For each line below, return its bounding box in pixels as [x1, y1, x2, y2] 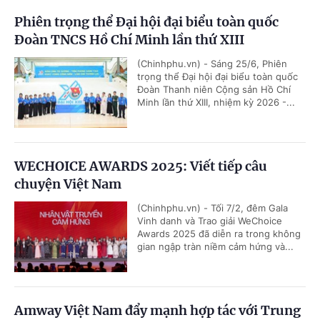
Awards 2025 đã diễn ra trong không [137, 228, 301, 239]
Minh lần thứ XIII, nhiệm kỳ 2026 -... [137, 96, 295, 108]
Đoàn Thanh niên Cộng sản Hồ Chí [137, 84, 291, 95]
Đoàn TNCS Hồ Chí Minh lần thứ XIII [14, 31, 244, 48]
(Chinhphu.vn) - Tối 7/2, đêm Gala [137, 202, 288, 214]
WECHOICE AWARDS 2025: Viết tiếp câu [14, 158, 267, 174]
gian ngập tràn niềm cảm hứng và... [137, 241, 294, 252]
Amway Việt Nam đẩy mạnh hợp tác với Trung [14, 302, 301, 319]
